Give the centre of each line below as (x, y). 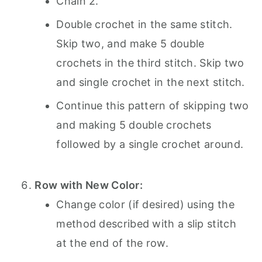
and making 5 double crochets (134, 125)
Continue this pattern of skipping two (153, 106)
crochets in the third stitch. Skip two (150, 63)
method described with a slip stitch (146, 224)
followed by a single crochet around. (150, 144)
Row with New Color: (89, 185)
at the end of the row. (112, 243)
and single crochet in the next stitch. (151, 82)
